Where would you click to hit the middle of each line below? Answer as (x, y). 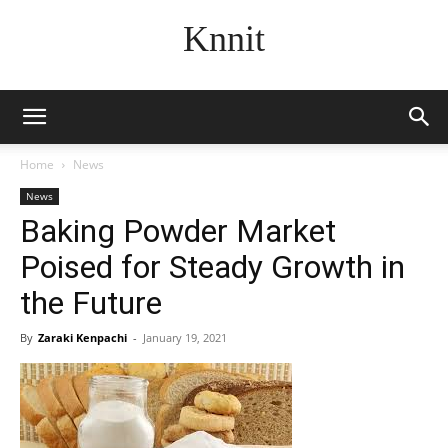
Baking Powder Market (178, 231)
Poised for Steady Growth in (212, 267)
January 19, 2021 (185, 337)
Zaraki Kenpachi (82, 337)
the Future (91, 303)
